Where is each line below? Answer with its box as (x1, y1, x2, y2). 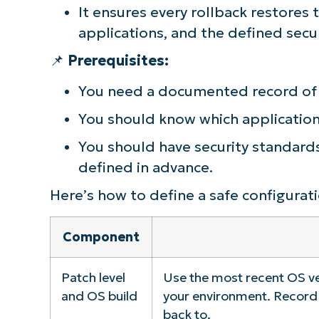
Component (62, 228, 140, 245)
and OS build (61, 287, 137, 304)
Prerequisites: (67, 51, 169, 69)
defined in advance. (78, 159, 213, 177)
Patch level (61, 268, 125, 286)
